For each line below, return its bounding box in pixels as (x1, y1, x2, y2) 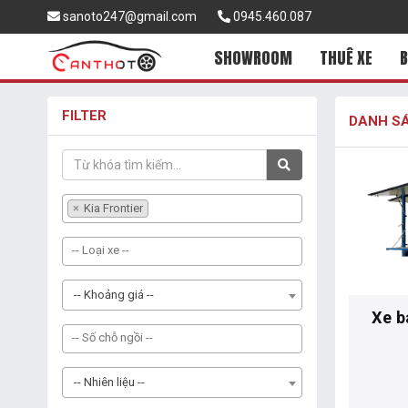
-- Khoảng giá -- (74, 288, 154, 301)
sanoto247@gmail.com (60, 9, 197, 24)
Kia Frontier (81, 201, 143, 215)
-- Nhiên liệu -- (74, 374, 145, 389)
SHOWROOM (214, 46, 292, 70)
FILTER (62, 107, 107, 124)
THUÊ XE (320, 46, 372, 70)
